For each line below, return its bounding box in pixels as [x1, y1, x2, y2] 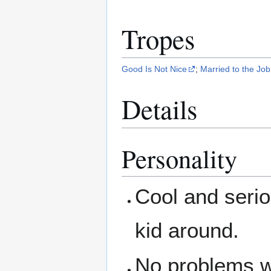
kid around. [135, 218, 240, 243]
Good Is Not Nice [122, 64, 187, 74]
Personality [122, 141, 237, 176]
